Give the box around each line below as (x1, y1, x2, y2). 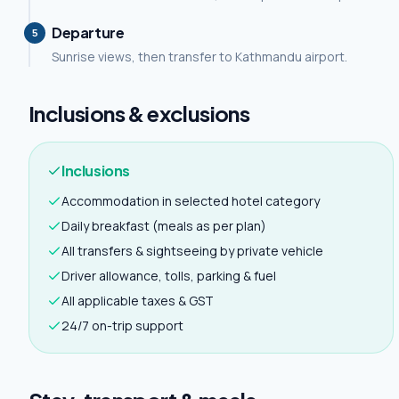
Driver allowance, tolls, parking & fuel (61, 267, 276, 284)
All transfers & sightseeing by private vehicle (61, 242, 323, 259)
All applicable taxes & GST (61, 292, 214, 309)
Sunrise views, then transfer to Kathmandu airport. (52, 48, 347, 65)
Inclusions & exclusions (28, 100, 250, 126)
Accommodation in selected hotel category (61, 192, 320, 209)
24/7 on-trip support (61, 317, 183, 334)
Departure (52, 23, 125, 42)
